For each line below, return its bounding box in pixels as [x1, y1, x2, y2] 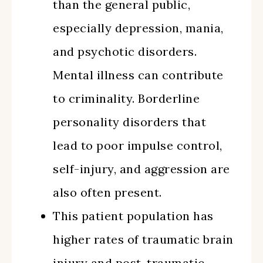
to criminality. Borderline [53, 91, 200, 106]
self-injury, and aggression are [53, 161, 230, 176]
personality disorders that [53, 114, 206, 129]
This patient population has [53, 208, 214, 223]
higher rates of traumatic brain [53, 232, 234, 247]
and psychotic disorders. [53, 44, 197, 59]
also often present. [53, 185, 162, 200]
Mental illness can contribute [53, 68, 224, 82]
